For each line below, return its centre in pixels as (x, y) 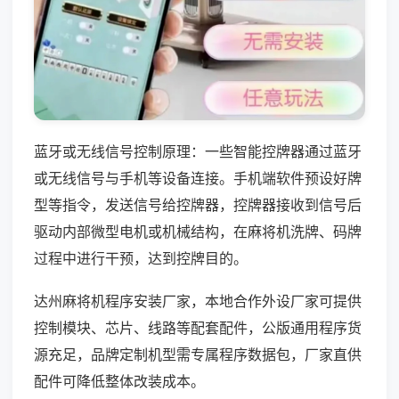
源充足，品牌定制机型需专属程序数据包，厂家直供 (198, 354)
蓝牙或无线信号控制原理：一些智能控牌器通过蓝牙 (198, 151)
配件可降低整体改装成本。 (119, 381)
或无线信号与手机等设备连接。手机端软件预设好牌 (198, 178)
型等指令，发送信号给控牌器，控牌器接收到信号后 (198, 204)
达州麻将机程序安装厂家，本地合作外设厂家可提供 (198, 301)
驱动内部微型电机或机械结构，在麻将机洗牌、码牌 (198, 231)
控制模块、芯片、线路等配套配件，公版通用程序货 (198, 327)
